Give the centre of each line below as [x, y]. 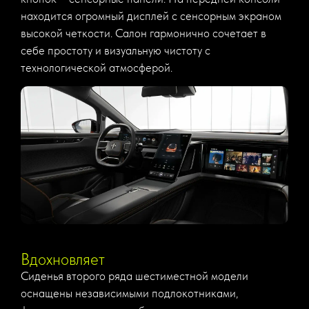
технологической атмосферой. [97, 67]
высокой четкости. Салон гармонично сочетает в [143, 33]
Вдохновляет [63, 260]
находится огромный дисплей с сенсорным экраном [151, 16]
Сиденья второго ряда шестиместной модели [134, 276]
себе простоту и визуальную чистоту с [116, 50]
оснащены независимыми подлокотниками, [130, 293]
